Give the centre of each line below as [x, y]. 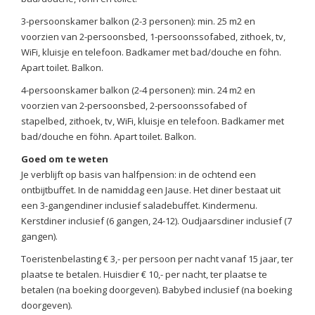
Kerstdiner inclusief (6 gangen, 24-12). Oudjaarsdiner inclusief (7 [156, 221]
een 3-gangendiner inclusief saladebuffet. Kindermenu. [139, 206]
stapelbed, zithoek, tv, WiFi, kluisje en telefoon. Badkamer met [153, 121]
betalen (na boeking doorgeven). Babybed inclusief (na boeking [156, 290]
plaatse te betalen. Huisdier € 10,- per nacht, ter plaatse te [144, 275]
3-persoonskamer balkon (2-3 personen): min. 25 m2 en [138, 21]
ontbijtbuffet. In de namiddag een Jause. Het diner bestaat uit [151, 190]
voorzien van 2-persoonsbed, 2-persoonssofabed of [134, 106]
